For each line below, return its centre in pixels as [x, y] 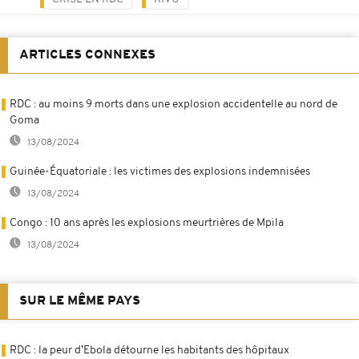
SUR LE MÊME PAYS [80, 301]
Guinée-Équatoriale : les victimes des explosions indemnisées [160, 171]
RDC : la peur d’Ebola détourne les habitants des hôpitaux [149, 350]
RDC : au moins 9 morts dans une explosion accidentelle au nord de [173, 104]
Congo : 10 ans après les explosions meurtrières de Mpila [147, 223]
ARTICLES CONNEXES [87, 55]
